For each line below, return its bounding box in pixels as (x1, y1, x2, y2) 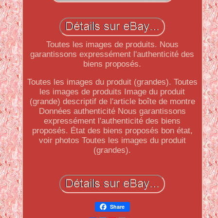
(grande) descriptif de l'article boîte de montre (29, 97, 195, 106)
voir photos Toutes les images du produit (38, 136, 186, 145)
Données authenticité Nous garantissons (38, 107, 186, 116)
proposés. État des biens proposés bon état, (32, 126, 193, 135)
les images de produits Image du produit (39, 87, 185, 96)
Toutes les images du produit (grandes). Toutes (27, 77, 198, 87)
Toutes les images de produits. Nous (46, 40, 179, 49)
